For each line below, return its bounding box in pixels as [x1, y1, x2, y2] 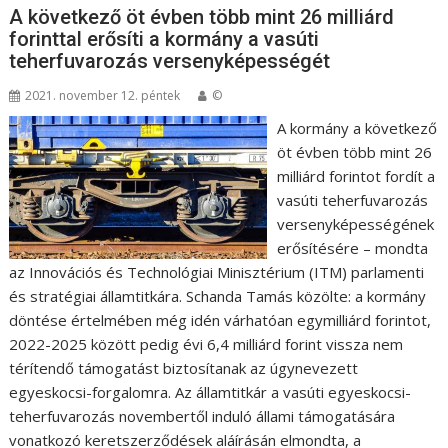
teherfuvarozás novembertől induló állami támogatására [9, 406, 396, 426]
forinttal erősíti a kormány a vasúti [9, 27, 320, 51]
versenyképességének [276, 214, 434, 234]
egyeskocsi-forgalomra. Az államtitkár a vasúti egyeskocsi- [9, 382, 412, 402]
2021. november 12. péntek [25, 87, 181, 104]
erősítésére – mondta [276, 238, 428, 258]
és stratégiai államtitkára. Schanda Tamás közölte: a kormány [9, 286, 427, 306]
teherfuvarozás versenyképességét [9, 49, 331, 73]
